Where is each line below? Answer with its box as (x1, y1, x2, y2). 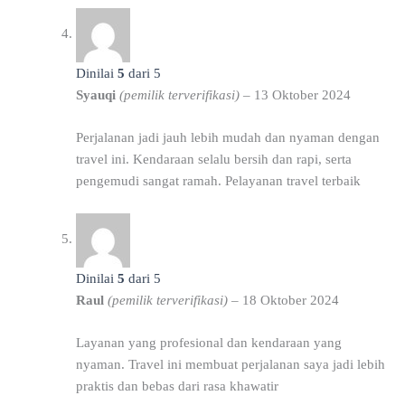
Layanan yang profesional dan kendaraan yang (75, 335, 342, 351)
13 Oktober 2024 (253, 88, 351, 103)
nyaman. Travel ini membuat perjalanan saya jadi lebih (75, 357, 385, 372)
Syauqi (75, 88, 119, 103)
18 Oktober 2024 (241, 292, 339, 307)
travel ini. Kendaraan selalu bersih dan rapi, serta (75, 152, 352, 167)
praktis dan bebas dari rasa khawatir (75, 379, 278, 394)
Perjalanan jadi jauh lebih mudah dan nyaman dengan (75, 130, 380, 146)
